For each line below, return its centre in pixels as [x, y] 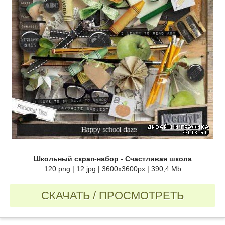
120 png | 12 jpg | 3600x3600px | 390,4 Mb [113, 169]
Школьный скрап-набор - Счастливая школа [113, 159]
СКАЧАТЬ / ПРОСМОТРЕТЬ [113, 196]
